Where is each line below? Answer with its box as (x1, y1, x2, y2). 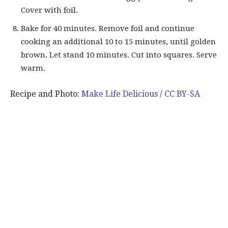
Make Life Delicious (81, 89, 158, 99)
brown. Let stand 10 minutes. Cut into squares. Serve (21, 50, 217, 60)
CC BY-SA (164, 89, 200, 99)
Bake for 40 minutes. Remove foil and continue (21, 24, 194, 34)
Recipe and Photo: (10, 89, 81, 99)
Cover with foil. (21, 6, 78, 15)
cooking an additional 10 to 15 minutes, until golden (21, 37, 216, 47)
